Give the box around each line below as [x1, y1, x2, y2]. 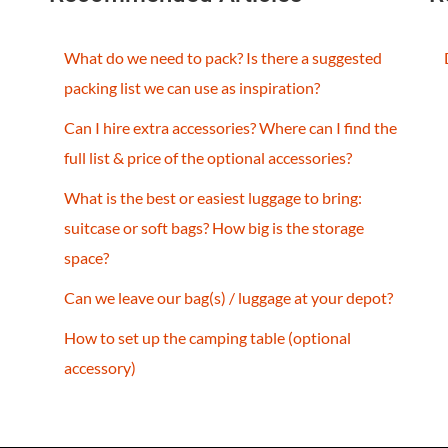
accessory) [64, 357, 136, 377]
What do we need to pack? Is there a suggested [64, 47, 382, 67]
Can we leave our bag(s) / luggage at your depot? [64, 287, 393, 307]
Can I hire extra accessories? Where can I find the [64, 117, 397, 137]
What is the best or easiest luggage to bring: [64, 187, 362, 207]
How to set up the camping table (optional [64, 327, 351, 347]
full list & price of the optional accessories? [64, 147, 352, 167]
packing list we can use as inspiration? [64, 77, 320, 97]
